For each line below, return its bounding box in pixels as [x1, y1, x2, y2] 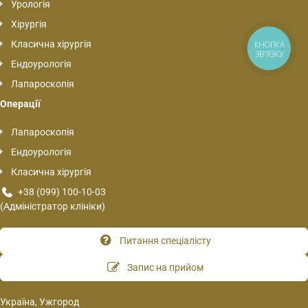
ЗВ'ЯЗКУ [254, 48, 284, 59]
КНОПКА [254, 39, 285, 50]
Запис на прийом [127, 261, 204, 273]
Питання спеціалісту [120, 234, 212, 246]
